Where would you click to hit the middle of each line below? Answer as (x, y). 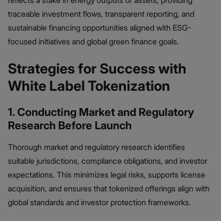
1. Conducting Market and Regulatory (101, 112)
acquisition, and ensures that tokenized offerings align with (109, 188)
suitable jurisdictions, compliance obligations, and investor (108, 161)
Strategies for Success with (97, 68)
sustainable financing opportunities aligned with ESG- (100, 28)
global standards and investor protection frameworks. (99, 202)
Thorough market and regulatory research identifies (96, 147)
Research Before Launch (70, 125)
